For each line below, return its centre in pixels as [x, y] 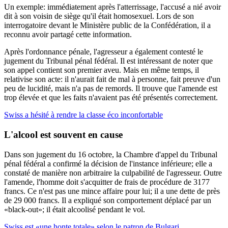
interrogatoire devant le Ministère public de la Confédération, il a [107, 25]
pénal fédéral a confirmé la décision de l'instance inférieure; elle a [108, 163]
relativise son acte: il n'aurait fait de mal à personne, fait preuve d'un [112, 79]
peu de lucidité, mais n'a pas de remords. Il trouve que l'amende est [111, 89]
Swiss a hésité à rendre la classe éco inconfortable [83, 115]
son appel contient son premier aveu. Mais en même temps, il [102, 70]
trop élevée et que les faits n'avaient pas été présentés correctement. [111, 98]
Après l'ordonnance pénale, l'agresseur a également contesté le [104, 52]
